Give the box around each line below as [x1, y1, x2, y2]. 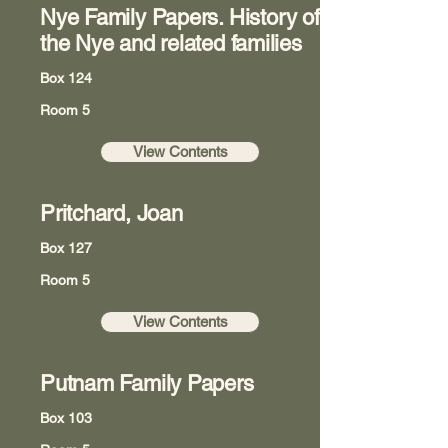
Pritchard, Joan [40, 201, 183, 226]
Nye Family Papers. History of [40, 5, 320, 30]
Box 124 [40, 70, 92, 86]
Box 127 [40, 240, 92, 256]
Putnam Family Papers [40, 371, 254, 396]
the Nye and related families [40, 31, 302, 56]
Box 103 [40, 410, 92, 426]
